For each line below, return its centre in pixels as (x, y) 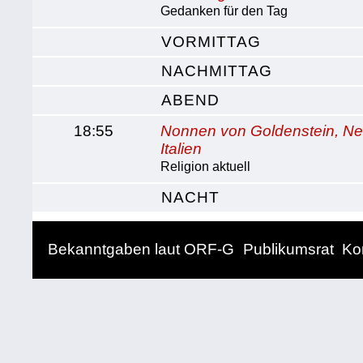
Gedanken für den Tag (224, 11)
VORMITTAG (211, 42)
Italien (181, 149)
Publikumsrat (288, 249)
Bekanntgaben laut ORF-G (141, 249)
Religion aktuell (206, 167)
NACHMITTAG (217, 71)
